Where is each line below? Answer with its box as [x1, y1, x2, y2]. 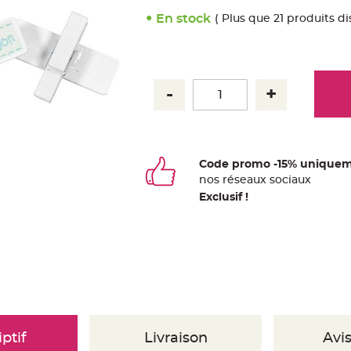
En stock [156, 12, 211, 25]
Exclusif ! [199, 192, 249, 203]
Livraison [143, 331, 208, 346]
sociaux [266, 175, 312, 186]
